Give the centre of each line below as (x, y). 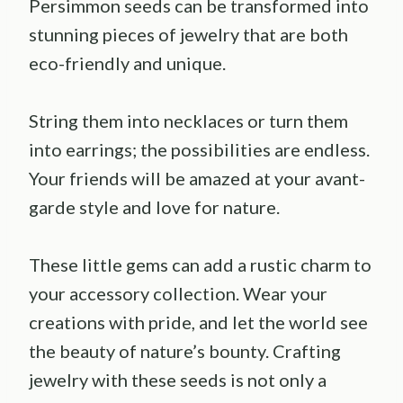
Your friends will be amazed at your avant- (197, 178)
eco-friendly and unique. (127, 63)
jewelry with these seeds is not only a (178, 379)
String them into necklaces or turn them (188, 120)
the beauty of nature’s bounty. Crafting (185, 350)
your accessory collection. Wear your (178, 293)
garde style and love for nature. (154, 206)
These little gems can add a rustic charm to (200, 264)
